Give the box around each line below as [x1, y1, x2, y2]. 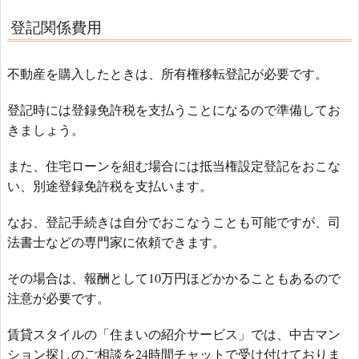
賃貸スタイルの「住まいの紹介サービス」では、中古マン [7, 325, 341, 342]
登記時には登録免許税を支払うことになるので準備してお [7, 100, 341, 118]
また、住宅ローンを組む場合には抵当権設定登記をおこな [7, 156, 341, 174]
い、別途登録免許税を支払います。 [7, 176, 212, 194]
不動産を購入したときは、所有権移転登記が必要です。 [7, 64, 328, 82]
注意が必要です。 [7, 288, 110, 306]
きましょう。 [7, 120, 84, 138]
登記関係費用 [10, 16, 102, 37]
